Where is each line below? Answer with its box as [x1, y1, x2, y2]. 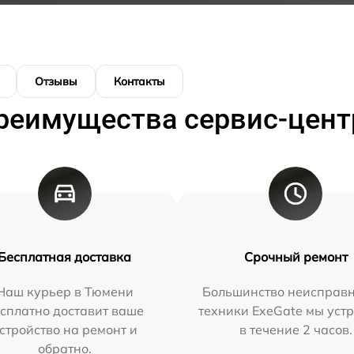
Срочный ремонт [243, 249, 348, 265]
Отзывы [35, 74, 77, 89]
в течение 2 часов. [239, 322, 352, 338]
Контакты [114, 74, 165, 89]
